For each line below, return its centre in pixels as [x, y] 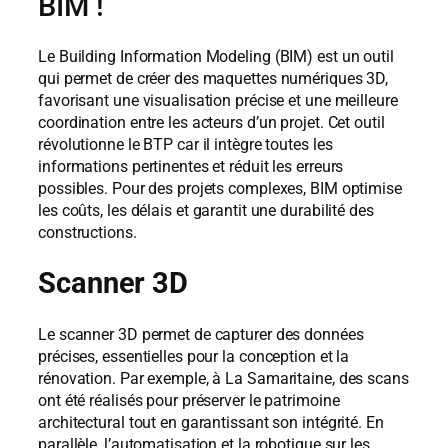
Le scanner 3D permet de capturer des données [201, 334]
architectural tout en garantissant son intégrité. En [211, 422]
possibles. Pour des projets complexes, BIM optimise [220, 189]
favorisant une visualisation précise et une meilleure [218, 101]
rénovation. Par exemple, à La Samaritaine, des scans [223, 378]
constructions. [87, 233]
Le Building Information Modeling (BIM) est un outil [216, 57]
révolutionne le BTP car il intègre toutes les [185, 145]
